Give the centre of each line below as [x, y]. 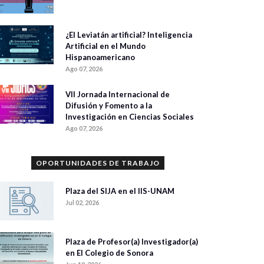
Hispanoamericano [100, 57]
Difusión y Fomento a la [109, 106]
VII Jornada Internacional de [118, 95]
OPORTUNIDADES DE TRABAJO [98, 163]
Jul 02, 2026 [82, 203]
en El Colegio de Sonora [109, 253]
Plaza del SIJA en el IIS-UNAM [120, 191]
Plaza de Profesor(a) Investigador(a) [132, 242]
